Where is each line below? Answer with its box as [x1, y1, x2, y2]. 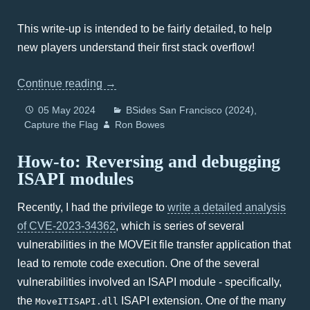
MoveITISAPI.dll [35, 296, 118, 307]
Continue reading [17, 77, 105, 89]
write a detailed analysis [167, 201, 286, 213]
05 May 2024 [38, 104, 95, 116]
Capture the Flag [24, 119, 98, 130]
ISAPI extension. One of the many [118, 295, 286, 307]
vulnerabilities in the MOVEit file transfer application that [17, 239, 291, 250]
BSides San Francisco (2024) [126, 104, 254, 116]
